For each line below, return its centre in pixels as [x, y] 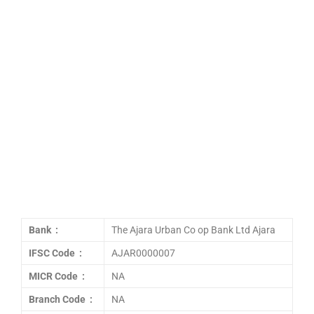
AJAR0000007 [143, 253]
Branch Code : [61, 299]
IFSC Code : [55, 253]
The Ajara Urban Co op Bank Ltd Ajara [193, 230]
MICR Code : [57, 276]
